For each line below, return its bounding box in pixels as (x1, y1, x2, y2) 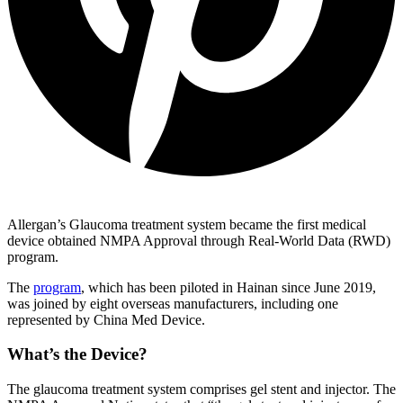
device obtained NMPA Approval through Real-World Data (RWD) (7, 232, 390, 248)
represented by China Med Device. (7, 311, 205, 327)
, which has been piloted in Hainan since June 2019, (81, 279, 376, 295)
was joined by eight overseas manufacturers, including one (7, 295, 338, 311)
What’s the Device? (7, 345, 148, 364)
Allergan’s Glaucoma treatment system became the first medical (7, 216, 366, 232)
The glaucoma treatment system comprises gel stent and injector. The (7, 381, 396, 398)
